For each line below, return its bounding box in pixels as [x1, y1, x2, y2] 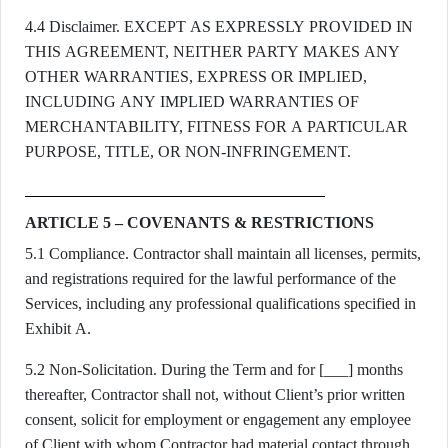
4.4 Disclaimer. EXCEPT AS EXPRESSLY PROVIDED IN [25, 18, 413, 35]
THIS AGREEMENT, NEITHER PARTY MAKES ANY [25, 43, 400, 60]
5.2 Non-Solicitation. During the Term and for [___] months [25, 361, 403, 378]
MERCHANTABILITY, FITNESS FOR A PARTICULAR [25, 118, 408, 135]
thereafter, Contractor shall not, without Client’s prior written [25, 386, 405, 403]
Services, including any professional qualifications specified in [25, 295, 416, 312]
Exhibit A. [25, 320, 91, 337]
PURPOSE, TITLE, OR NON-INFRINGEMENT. [25, 143, 351, 160]
